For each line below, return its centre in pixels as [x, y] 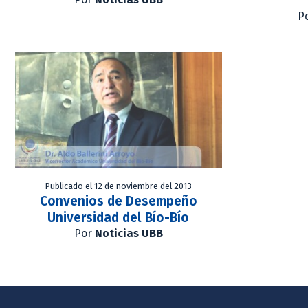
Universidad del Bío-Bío [119, 218]
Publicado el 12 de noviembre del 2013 [118, 186]
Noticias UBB [129, 234]
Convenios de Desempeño [118, 201]
